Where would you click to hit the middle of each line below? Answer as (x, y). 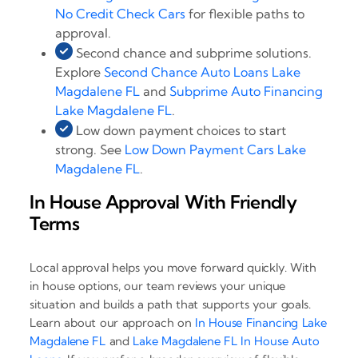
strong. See (90, 150)
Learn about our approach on (112, 322)
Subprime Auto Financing (247, 91)
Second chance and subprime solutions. (193, 53)
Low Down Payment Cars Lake (216, 150)
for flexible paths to (245, 14)
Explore (80, 72)
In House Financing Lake (261, 322)
